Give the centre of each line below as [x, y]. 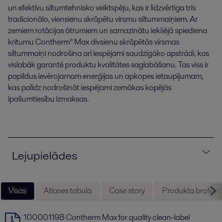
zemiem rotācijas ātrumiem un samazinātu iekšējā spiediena [108, 30]
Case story [127, 191]
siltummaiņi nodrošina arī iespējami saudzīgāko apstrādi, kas [109, 53]
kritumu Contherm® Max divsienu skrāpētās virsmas [94, 42]
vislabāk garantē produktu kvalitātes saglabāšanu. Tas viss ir [108, 65]
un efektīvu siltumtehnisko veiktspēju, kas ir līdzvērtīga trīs [102, 8]
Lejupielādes [45, 155]
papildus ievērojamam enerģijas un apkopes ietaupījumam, [106, 76]
